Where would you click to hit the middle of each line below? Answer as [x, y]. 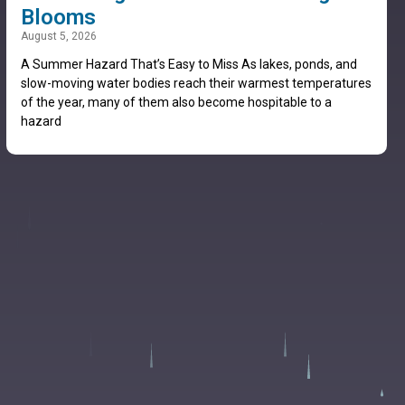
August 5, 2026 [58, 37]
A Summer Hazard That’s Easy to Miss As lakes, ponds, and [188, 65]
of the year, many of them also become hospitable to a [176, 103]
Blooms [58, 18]
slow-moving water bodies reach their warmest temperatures [196, 84]
